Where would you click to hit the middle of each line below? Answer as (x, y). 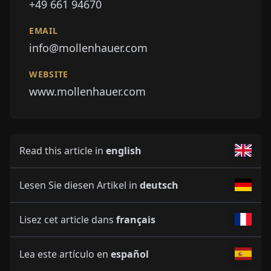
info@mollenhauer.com (88, 47)
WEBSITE (49, 74)
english (124, 150)
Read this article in (63, 150)
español (130, 254)
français (136, 219)
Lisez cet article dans (68, 219)
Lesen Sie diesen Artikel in (80, 185)
